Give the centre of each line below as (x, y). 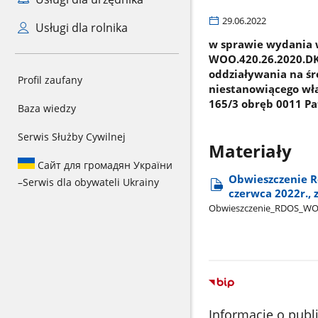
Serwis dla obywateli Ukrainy (91, 182)
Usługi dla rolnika (80, 28)
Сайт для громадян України (104, 165)
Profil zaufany (50, 80)
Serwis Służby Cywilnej (72, 137)
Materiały (250, 151)
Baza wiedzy (47, 108)
